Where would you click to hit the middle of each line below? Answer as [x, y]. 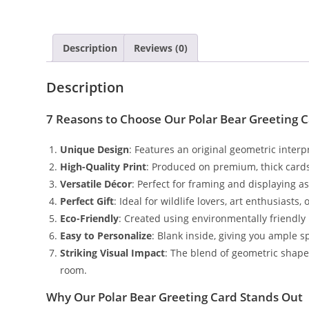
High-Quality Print [103, 166]
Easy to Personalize [106, 235]
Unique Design [95, 149]
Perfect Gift [87, 201]
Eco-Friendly [90, 218]
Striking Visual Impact [113, 252]
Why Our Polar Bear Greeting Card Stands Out [175, 297]
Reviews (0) [161, 48]
